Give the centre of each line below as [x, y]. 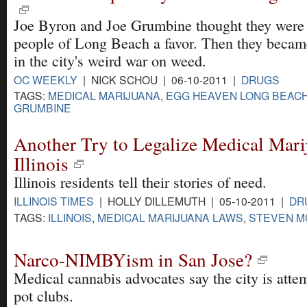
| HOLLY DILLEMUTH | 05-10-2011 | [192, 201]
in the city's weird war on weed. [110, 61]
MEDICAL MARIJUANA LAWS [170, 217]
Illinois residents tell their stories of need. [140, 182]
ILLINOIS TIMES [54, 201]
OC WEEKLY [46, 80]
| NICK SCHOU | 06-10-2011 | [159, 80]
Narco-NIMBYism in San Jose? [133, 260]
